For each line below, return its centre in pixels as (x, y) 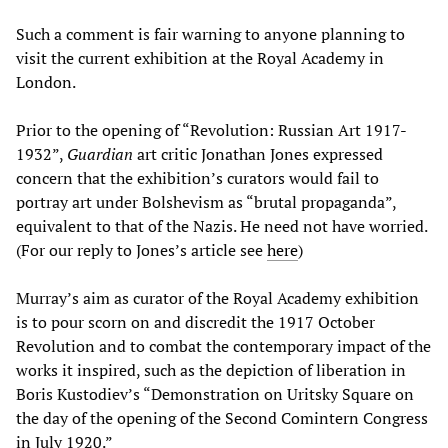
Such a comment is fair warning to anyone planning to (210, 33)
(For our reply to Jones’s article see (141, 249)
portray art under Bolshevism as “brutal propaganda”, (206, 201)
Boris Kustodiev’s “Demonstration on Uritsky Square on (215, 393)
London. (46, 81)
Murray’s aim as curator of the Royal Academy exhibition (217, 297)
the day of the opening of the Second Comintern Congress (222, 417)
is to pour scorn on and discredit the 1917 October (195, 321)
